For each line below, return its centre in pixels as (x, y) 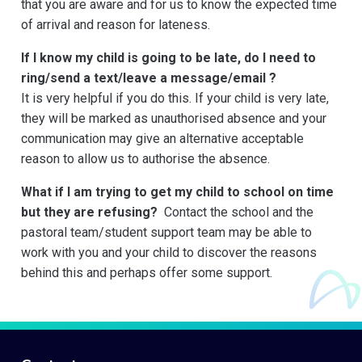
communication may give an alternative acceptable (162, 139)
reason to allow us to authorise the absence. (145, 159)
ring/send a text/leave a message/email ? (149, 78)
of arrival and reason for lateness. (116, 25)
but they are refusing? (93, 213)
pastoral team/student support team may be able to (166, 233)
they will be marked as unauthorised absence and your (174, 119)
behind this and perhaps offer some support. (147, 273)
